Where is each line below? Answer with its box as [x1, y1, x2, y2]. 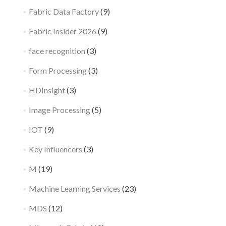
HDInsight [28, 85, 65, 95]
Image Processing [28, 105, 90, 115]
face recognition [28, 46, 85, 56]
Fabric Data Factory [28, 7, 99, 17]
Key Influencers [28, 144, 82, 154]
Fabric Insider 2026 [28, 26, 96, 36]
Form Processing [28, 66, 87, 76]
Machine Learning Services [28, 184, 121, 194]
